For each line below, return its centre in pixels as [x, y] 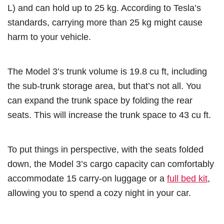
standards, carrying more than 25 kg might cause [105, 22]
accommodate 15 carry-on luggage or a [87, 178]
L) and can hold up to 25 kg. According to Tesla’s [104, 7]
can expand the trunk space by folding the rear [100, 100]
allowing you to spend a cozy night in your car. [99, 192]
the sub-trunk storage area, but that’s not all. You [104, 85]
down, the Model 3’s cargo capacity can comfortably [111, 163]
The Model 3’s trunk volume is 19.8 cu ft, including [107, 71]
